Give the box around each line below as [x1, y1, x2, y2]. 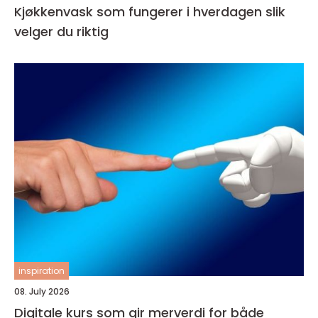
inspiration [18, 265, 65, 277]
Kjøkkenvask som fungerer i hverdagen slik [14, 3, 265, 21]
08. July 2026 [14, 285, 70, 297]
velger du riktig [14, 23, 109, 40]
